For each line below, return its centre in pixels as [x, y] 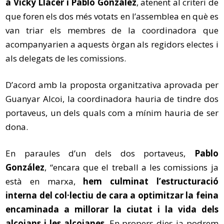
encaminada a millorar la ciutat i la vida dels [112, 209]
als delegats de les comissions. [66, 58]
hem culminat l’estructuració [151, 181]
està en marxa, [44, 181]
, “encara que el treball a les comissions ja [131, 167]
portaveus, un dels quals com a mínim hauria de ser [112, 113]
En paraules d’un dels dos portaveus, [100, 153]
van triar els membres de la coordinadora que [112, 30]
